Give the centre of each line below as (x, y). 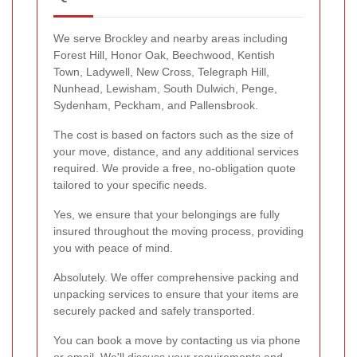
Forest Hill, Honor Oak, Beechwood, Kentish (164, 55)
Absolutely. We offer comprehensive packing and (176, 277)
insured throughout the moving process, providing (178, 231)
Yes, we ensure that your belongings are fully (167, 214)
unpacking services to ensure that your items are (176, 294)
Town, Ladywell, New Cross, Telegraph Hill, (161, 71)
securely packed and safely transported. (154, 310)
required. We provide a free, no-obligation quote (175, 168)
